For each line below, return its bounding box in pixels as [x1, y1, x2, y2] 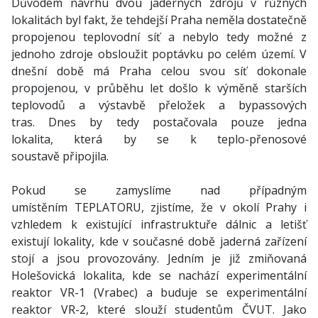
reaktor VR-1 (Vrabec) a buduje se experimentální [11, 285, 307, 300]
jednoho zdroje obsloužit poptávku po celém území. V [11, 46, 307, 62]
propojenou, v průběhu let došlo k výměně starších [11, 80, 307, 96]
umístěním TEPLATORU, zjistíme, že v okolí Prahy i [11, 199, 307, 215]
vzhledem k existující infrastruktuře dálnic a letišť [11, 216, 307, 232]
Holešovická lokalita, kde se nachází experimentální [11, 268, 307, 283]
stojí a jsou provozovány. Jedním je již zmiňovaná [11, 251, 307, 266]
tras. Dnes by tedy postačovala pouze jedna [11, 114, 307, 130]
